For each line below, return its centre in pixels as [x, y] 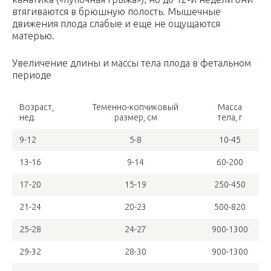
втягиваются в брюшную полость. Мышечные [116, 12]
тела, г [230, 118]
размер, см [135, 118]
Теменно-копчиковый [135, 107]
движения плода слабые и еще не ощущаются [116, 24]
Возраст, [37, 107]
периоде [32, 75]
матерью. [33, 36]
